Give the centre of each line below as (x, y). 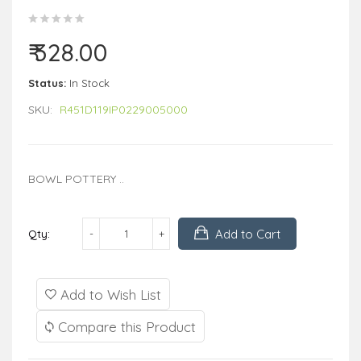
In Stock (89, 83)
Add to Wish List (109, 294)
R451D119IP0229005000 (124, 109)
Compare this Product (125, 326)
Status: (47, 83)
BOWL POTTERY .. (76, 178)
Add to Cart (248, 234)
